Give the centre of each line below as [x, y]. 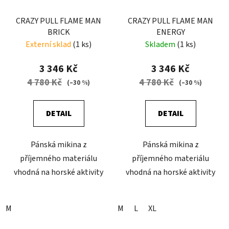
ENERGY [170, 32]
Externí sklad [49, 45]
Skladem [161, 45]
